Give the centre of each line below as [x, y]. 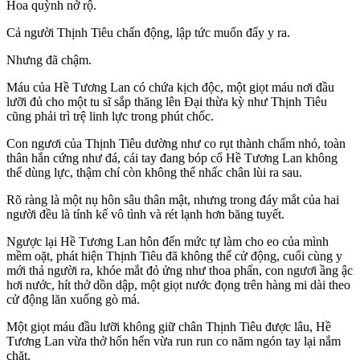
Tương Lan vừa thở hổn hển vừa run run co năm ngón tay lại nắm [174, 342]
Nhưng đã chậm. [49, 60]
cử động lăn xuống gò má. [73, 300]
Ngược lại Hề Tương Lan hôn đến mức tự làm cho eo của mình [168, 242]
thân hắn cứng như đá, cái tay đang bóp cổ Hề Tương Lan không [172, 158]
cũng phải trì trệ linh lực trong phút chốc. [110, 117]
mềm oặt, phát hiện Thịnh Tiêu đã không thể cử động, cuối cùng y [174, 256]
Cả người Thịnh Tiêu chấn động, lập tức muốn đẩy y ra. [148, 33]
